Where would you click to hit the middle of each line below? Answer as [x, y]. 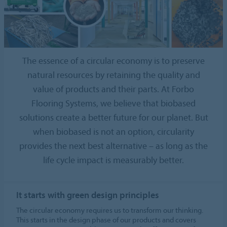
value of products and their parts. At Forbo [113, 89]
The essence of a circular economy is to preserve [113, 60]
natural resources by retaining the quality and [113, 74]
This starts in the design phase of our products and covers [106, 219]
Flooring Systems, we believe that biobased [113, 103]
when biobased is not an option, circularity [113, 131]
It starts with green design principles [88, 195]
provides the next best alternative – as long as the [113, 145]
